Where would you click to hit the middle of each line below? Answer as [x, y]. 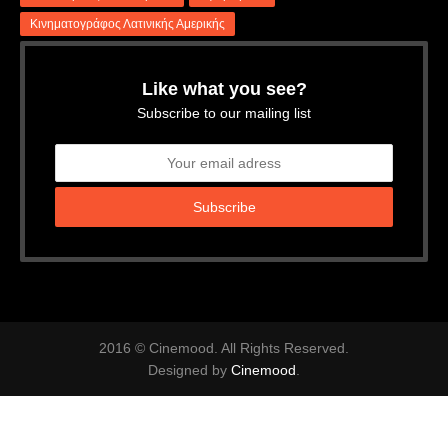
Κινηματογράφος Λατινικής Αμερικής [127, 24]
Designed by [189, 370]
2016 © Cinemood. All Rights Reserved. [224, 348]
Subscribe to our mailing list [224, 113]
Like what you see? [224, 89]
